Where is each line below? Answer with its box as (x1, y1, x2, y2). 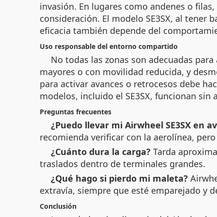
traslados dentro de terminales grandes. (40, 157, 205, 170)
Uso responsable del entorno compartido (40, 41, 178, 51)
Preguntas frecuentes (40, 107, 111, 116)
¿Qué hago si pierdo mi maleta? (51, 172, 188, 184)
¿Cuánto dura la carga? (51, 145, 151, 157)
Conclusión (40, 201, 77, 211)
